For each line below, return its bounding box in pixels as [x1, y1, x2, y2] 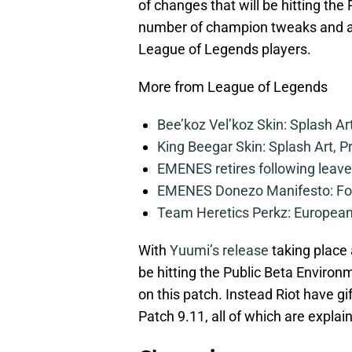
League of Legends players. [138, 40, 311, 57]
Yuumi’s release [170, 241, 269, 258]
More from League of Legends [138, 78, 328, 95]
